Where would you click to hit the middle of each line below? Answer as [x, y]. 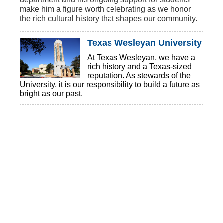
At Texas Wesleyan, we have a [141, 58]
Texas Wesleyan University [144, 43]
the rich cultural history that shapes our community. [109, 19]
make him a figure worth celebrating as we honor [105, 9]
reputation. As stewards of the [139, 76]
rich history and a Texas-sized [139, 67]
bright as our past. [51, 94]
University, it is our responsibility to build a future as [110, 85]
